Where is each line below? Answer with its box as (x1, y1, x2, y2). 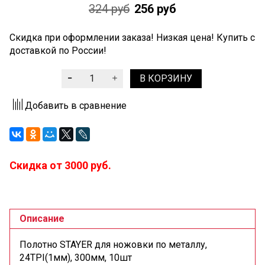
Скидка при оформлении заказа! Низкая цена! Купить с (9, 31, 255, 43)
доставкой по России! (9, 44, 106, 56)
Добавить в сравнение (25, 99, 127, 111)
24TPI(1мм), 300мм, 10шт (20, 252, 132, 264)
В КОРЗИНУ (139, 72, 192, 84)
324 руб (89, 1, 130, 16)
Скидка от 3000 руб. (9, 159, 111, 172)
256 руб (134, 1, 176, 16)
